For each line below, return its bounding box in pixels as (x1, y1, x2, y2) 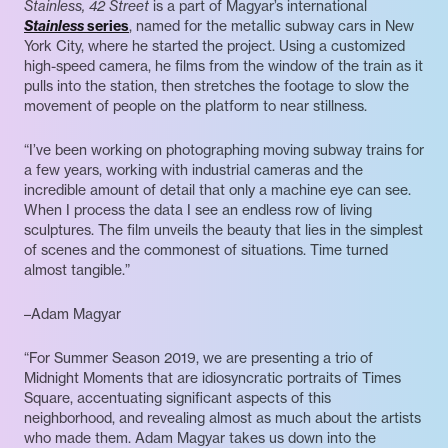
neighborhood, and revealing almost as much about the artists (24, 409, 421, 427)
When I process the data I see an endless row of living (24, 201, 372, 219)
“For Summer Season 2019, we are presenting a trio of (24, 349, 373, 367)
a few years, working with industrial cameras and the (24, 161, 363, 179)
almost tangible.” (24, 261, 130, 279)
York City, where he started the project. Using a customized (24, 37, 405, 55)
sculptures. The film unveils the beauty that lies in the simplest (24, 221, 423, 239)
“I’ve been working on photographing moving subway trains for (24, 141, 424, 159)
